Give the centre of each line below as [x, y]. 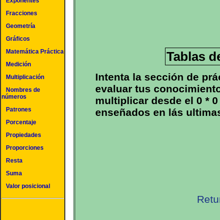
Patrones [19, 110]
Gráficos [18, 39]
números [14, 97]
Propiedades [24, 135]
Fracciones [22, 13]
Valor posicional [28, 186]
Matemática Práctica [35, 52]
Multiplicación [25, 77]
